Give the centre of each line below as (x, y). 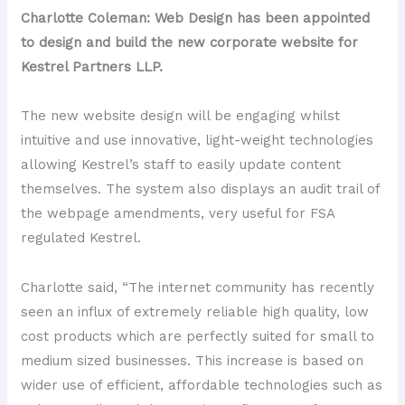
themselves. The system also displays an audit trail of (201, 189)
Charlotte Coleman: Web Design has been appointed (196, 18)
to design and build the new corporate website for (190, 42)
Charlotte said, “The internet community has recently (198, 287)
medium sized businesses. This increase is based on (193, 360)
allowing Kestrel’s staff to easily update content (181, 165)
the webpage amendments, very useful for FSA (178, 213)
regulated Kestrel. (81, 238)
